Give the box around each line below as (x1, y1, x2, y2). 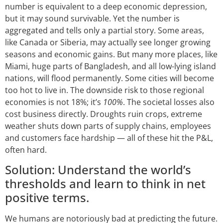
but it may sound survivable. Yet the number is (5, 12, 180, 24)
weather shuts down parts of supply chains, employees (5, 120, 211, 131)
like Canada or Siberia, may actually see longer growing (5, 36, 211, 48)
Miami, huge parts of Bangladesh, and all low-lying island (5, 60, 216, 72)
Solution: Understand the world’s (5, 161, 191, 178)
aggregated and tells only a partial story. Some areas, (5, 24, 204, 36)
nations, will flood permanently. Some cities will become (5, 72, 214, 84)
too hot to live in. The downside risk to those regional (5, 84, 204, 96)
